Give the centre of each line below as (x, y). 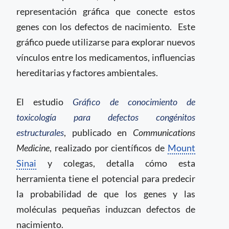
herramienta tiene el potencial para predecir (106, 178)
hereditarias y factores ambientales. (87, 73)
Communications (164, 132)
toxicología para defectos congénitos (106, 117)
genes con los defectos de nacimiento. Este (106, 27)
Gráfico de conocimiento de (134, 102)
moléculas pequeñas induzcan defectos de (106, 209)
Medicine (33, 148)
